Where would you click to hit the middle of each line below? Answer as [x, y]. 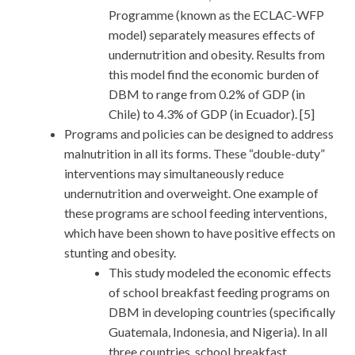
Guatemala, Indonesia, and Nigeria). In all [218, 331]
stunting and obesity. [120, 252]
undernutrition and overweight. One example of [191, 193]
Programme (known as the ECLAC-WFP [216, 14]
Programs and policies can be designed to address [199, 133]
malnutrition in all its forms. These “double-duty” [195, 153]
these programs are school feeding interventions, [195, 212]
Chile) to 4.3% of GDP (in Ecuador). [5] [212, 113]
